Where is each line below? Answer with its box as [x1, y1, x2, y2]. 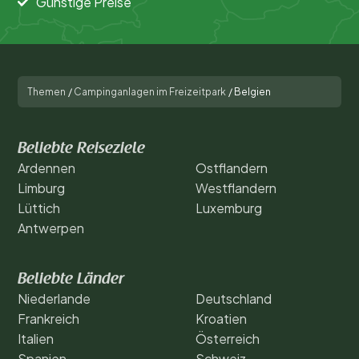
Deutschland [196, 289, 272, 307]
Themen [27, 85, 66, 98]
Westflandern [196, 179, 276, 196]
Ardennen [18, 159, 75, 176]
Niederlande [18, 289, 91, 307]
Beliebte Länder [18, 271, 124, 288]
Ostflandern [196, 159, 268, 176]
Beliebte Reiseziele [18, 140, 145, 157]
